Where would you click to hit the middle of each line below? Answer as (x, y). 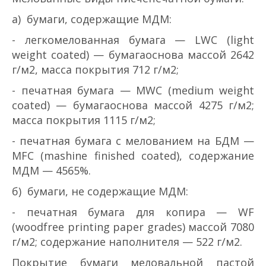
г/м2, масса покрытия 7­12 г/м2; (95, 69)
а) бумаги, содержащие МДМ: (92, 19)
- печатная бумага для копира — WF (133, 212)
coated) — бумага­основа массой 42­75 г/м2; (133, 105)
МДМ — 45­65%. (51, 170)
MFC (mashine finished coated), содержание (133, 155)
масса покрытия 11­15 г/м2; (84, 120)
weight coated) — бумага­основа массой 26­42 (133, 54)
